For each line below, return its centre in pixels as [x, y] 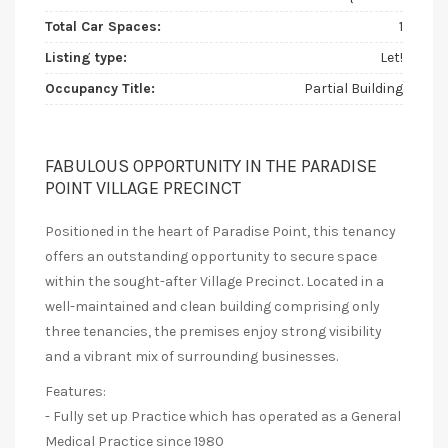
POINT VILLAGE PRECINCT [143, 188]
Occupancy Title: [100, 89]
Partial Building [353, 89]
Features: [75, 392]
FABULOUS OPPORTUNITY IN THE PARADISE [211, 166]
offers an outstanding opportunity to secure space [211, 257]
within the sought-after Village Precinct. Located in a [214, 282]
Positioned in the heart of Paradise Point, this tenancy [220, 232]
